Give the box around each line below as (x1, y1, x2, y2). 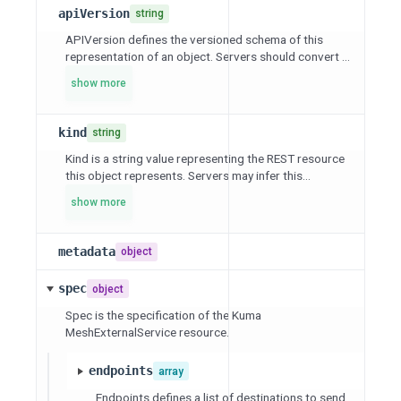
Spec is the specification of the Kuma (65, 307, 261, 322)
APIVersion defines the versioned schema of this (65, 32, 323, 47)
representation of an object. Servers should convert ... (65, 49, 350, 64)
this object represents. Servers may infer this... (65, 168, 311, 183)
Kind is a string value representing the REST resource (65, 151, 345, 166)
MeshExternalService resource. (65, 324, 229, 339)
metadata (57, 243, 115, 259)
